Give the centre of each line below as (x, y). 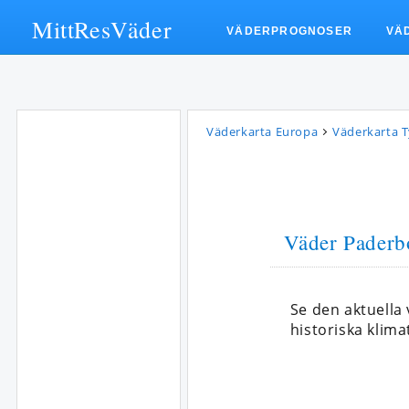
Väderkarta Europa (262, 131)
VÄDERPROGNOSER (290, 31)
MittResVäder (102, 29)
